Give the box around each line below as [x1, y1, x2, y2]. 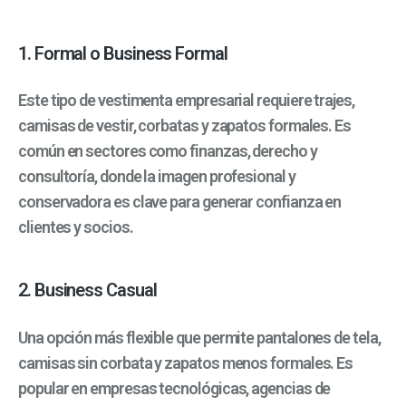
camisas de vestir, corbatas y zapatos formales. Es [18, 116, 352, 136]
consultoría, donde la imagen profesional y [18, 167, 295, 187]
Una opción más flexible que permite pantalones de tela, [18, 327, 381, 347]
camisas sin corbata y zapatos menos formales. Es [18, 353, 353, 372]
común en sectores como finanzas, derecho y [18, 141, 317, 161]
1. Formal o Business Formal [18, 42, 227, 64]
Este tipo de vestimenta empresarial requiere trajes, [18, 91, 354, 111]
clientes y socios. [18, 217, 133, 237]
